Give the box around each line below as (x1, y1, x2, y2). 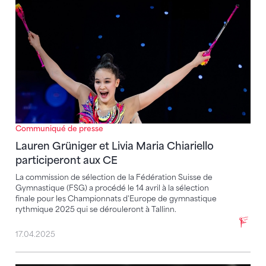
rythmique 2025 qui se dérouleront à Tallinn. (15, 204, 176, 214)
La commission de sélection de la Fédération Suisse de (15, 172, 213, 182)
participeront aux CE (15, 154, 118, 166)
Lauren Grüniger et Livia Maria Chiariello (15, 140, 214, 152)
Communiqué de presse (15, 123, 103, 133)
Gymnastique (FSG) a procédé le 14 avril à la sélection (15, 183, 209, 192)
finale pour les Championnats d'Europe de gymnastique (15, 194, 217, 203)
